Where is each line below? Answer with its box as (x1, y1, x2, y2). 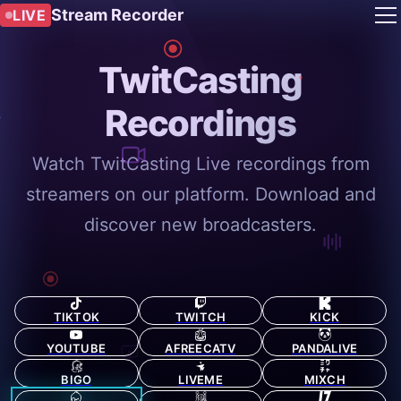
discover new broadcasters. (84, 214, 317, 235)
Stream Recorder (51, 5, 183, 24)
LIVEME (178, 372, 223, 387)
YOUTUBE (47, 341, 107, 355)
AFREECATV (165, 341, 236, 355)
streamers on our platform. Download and (25, 183, 376, 205)
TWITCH (175, 310, 226, 324)
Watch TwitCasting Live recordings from (31, 153, 370, 175)
